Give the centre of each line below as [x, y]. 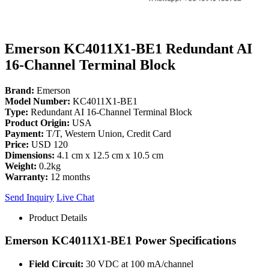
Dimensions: [30, 155]
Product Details [58, 217]
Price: [17, 144]
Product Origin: [37, 122]
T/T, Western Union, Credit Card [107, 133]
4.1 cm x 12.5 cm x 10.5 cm [109, 155]
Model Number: [38, 101]
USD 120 [48, 144]
